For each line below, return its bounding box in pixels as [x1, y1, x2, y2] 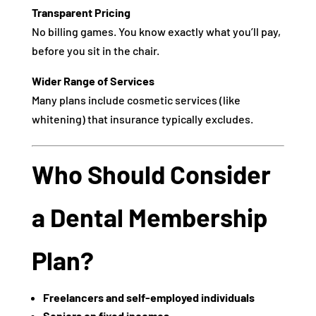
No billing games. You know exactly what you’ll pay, [31, 25, 281, 38]
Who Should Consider [31, 159, 271, 189]
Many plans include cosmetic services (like [31, 93, 241, 107]
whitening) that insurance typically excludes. [31, 112, 253, 126]
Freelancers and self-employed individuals [42, 291, 255, 304]
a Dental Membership [31, 202, 267, 232]
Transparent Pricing [31, 6, 130, 19]
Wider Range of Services [31, 74, 154, 87]
